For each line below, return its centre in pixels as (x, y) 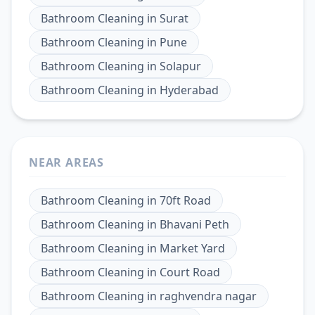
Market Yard (192, 248)
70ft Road (185, 200)
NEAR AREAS (66, 162)
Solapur (180, 66)
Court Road (190, 272)
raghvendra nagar (208, 296)
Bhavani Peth (194, 224)
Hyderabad (189, 90)
